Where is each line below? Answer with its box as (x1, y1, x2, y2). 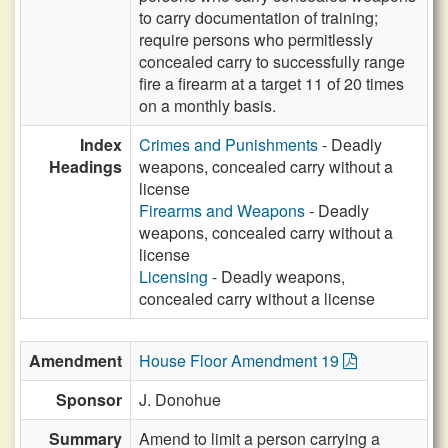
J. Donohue (139, 388, 221, 411)
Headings (49, 155, 122, 178)
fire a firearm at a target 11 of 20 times (139, 72, 404, 95)
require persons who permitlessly (139, 28, 373, 51)
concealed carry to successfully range (139, 50, 405, 73)
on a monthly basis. (139, 94, 276, 117)
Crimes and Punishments (139, 133, 318, 156)
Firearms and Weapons (139, 199, 305, 222)
